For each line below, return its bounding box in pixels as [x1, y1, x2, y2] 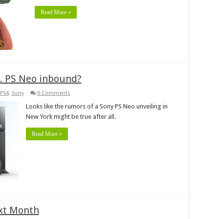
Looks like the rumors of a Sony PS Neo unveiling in [26, 102, 168, 110]
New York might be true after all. [26, 112, 116, 120]
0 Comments [37, 89, 70, 96]
